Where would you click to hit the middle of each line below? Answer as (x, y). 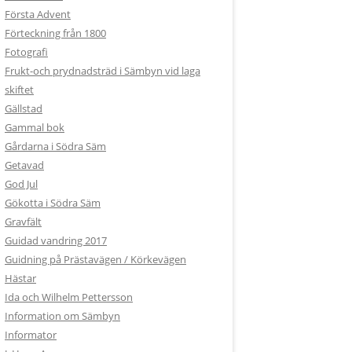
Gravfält (23, 222)
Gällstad (24, 108)
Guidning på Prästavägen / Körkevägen (95, 259)
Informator (31, 335)
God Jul (21, 184)
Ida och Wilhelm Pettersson (69, 297)
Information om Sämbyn (62, 316)
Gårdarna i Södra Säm (55, 146)
